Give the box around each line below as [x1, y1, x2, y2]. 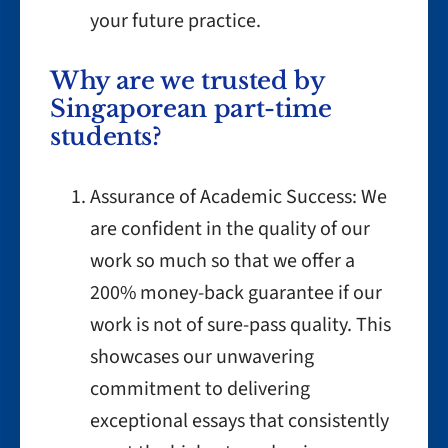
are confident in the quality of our [90, 215, 370, 243]
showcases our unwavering [90, 343, 314, 371]
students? [50, 122, 162, 151]
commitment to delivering [90, 375, 310, 403]
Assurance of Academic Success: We [90, 183, 387, 211]
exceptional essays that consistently [90, 407, 389, 435]
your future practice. [90, 7, 261, 35]
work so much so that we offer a [90, 247, 355, 275]
